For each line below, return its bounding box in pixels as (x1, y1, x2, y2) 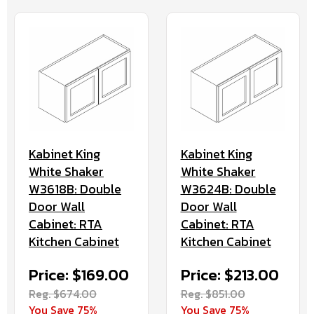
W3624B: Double (180, 179, 276, 199)
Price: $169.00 (29, 264, 129, 287)
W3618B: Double (29, 179, 121, 199)
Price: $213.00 (180, 264, 279, 287)
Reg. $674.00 (29, 285, 97, 303)
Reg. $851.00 (180, 285, 245, 303)
